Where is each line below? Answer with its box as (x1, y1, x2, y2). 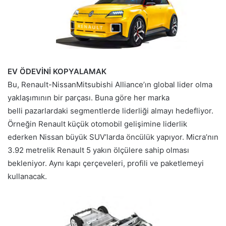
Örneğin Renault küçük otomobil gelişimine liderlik (8, 119, 187, 129)
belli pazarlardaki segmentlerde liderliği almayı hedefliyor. (8, 106, 213, 116)
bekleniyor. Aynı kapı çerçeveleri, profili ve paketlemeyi (8, 158, 204, 168)
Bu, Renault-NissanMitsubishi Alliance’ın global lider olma (8, 80, 212, 90)
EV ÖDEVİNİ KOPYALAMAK (8, 67, 106, 77)
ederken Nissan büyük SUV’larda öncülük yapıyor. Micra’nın (8, 132, 218, 142)
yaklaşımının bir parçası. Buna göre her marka (8, 93, 169, 103)
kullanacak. (8, 172, 47, 182)
